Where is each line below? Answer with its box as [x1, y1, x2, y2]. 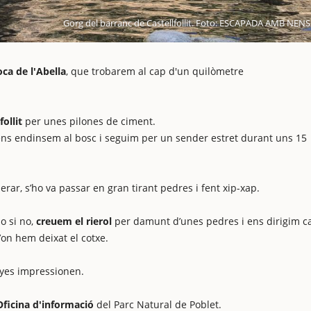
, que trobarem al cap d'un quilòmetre [66, 65, 244, 78]
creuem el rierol [36, 215, 112, 228]
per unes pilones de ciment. [25, 115, 155, 128]
